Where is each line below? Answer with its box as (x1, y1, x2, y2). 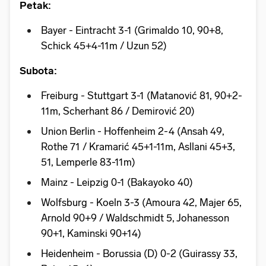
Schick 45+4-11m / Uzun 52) (41, 39, 167, 52)
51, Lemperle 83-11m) (41, 156, 135, 168)
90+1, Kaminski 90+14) (41, 227, 141, 239)
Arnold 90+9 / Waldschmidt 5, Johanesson (41, 211, 229, 224)
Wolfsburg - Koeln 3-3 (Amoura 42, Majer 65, (41, 196, 242, 208)
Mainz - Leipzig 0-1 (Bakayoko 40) (41, 176, 193, 188)
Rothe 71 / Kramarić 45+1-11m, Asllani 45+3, (41, 140, 235, 153)
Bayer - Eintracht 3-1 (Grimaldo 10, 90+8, (41, 24, 223, 36)
